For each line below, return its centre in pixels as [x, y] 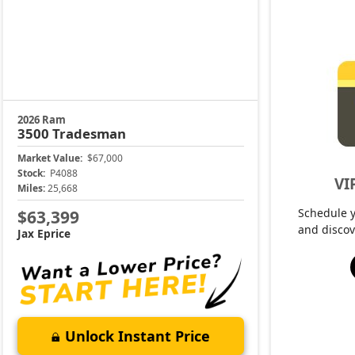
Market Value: [50, 158]
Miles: [31, 189]
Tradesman [89, 134]
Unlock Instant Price [137, 336]
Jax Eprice [44, 233]
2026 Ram [41, 120]
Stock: [31, 174]
